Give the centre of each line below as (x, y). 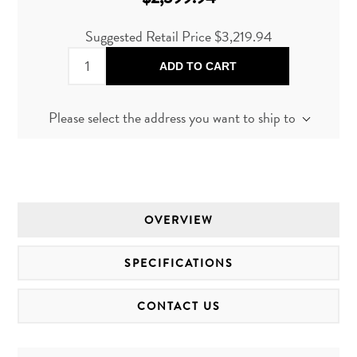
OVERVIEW (178, 220)
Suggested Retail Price (149, 37)
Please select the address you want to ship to (172, 118)
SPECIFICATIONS (178, 263)
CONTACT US (178, 306)
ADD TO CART (198, 67)
